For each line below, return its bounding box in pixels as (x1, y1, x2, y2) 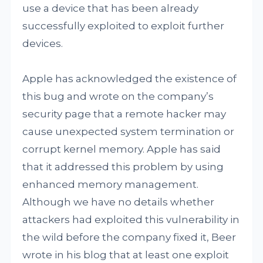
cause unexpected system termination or (22, 126, 235, 137)
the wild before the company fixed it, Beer (22, 231, 237, 243)
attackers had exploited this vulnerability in (22, 214, 240, 225)
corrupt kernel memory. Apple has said (22, 143, 221, 155)
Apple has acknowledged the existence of (22, 73, 237, 85)
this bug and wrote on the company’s (22, 90, 214, 102)
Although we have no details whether (22, 196, 215, 208)
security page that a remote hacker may (22, 108, 227, 120)
